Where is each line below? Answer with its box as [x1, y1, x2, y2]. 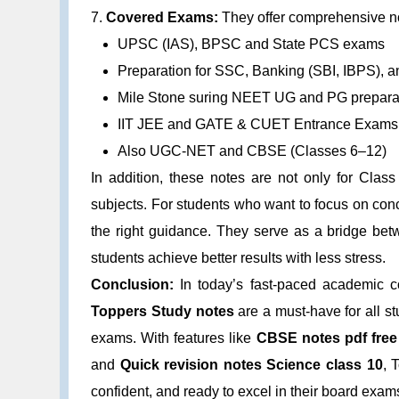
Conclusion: [91, 276, 175, 292]
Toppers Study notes [91, 303, 234, 319]
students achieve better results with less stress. [91, 249, 387, 265]
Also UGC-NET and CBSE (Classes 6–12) [118, 142, 387, 159]
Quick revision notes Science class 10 [119, 356, 383, 372]
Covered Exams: [106, 9, 219, 25]
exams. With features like [91, 330, 256, 346]
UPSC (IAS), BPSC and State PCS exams [118, 36, 386, 52]
